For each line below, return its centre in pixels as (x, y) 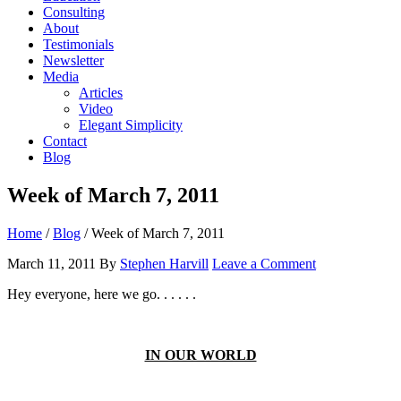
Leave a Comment (264, 263)
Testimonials (78, 44)
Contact (65, 141)
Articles (101, 93)
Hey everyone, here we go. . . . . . (102, 294)
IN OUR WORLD (200, 354)
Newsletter (73, 60)
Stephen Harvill (164, 263)
